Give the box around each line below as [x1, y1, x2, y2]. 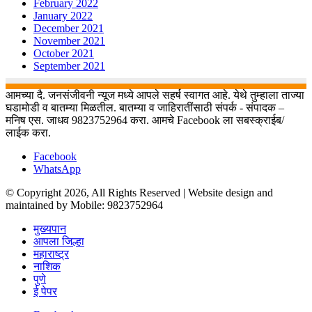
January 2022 [33, 10, 93, 22]
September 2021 [33, 60, 105, 72]
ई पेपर [33, 286, 57, 298]
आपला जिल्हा [33, 235, 84, 248]
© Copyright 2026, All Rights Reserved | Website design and [6, 187, 273, 199]
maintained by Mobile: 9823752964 [6, 199, 163, 212]
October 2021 [33, 47, 94, 60]
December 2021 [33, 22, 104, 35]
